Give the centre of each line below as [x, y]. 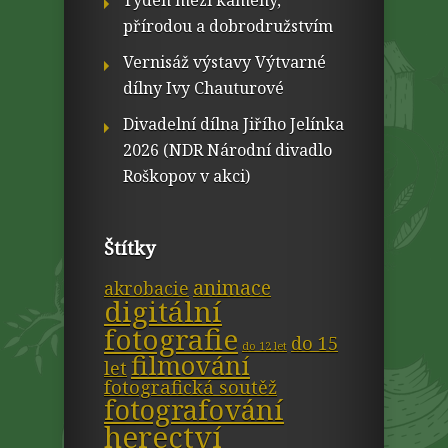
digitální [163, 311]
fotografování [194, 409]
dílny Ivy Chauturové [203, 88]
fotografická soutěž [190, 387]
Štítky [129, 248]
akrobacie [146, 288]
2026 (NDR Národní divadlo [227, 150]
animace [232, 287]
